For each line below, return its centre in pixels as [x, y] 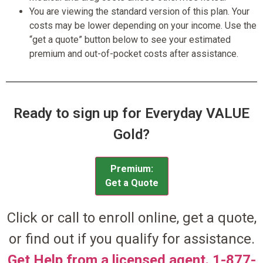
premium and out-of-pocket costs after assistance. [134, 53]
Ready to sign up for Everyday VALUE [131, 113]
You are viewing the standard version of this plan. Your [139, 11]
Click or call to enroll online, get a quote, [131, 218]
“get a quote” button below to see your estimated [130, 39]
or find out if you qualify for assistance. [131, 239]
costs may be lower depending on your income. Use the [143, 25]
